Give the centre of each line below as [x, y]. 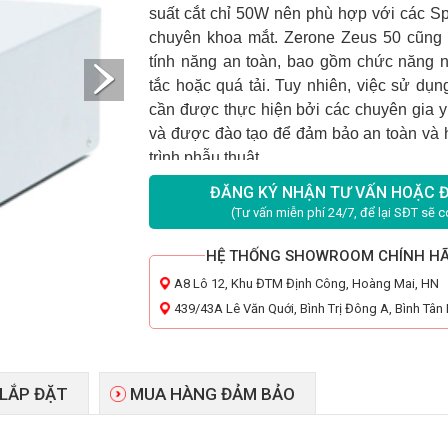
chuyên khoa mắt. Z [221, 37]
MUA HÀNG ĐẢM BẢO [212, 394]
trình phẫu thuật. [206, 157]
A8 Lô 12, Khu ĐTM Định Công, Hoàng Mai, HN [306, 283]
